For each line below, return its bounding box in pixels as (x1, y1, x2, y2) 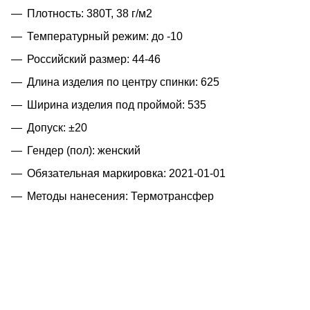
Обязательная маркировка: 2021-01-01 (27, 167, 226, 179)
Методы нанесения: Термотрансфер (27, 190, 214, 202)
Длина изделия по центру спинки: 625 (27, 75, 219, 88)
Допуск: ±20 (27, 121, 87, 134)
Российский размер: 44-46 (27, 53, 161, 65)
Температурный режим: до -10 (27, 30, 183, 42)
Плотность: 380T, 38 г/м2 (27, 7, 152, 19)
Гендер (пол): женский (27, 144, 140, 156)
